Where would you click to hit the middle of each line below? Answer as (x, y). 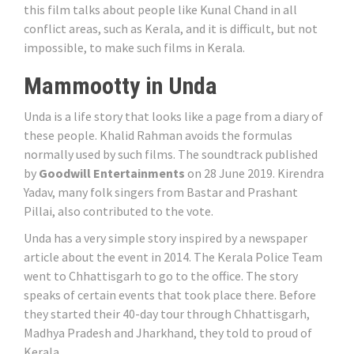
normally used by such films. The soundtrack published (171, 154)
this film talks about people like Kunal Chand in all (160, 9)
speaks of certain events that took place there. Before (170, 295)
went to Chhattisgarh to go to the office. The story (161, 276)
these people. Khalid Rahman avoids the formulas (158, 135)
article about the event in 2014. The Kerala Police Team (173, 257)
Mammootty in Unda (121, 86)
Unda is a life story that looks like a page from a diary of (173, 116)
